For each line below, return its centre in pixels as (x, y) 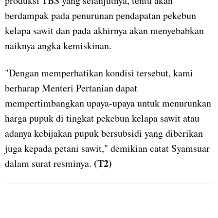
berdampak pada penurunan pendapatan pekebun (100, 16)
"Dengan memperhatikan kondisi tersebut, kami (99, 73)
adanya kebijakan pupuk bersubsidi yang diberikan (104, 133)
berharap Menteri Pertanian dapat (71, 88)
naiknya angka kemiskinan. (58, 46)
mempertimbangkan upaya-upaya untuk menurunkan (108, 103)
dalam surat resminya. (49, 163)
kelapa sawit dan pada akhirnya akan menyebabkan (104, 31)
